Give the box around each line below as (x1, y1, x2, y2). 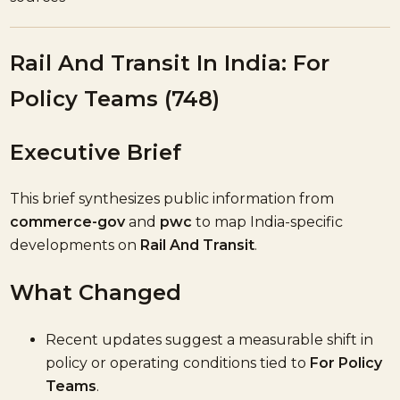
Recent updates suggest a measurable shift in (46, 331, 374, 349)
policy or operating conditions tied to (46, 354, 311, 372)
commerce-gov (10, 213, 126, 231)
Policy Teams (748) (10, 85, 221, 112)
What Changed (10, 279, 182, 306)
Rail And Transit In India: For (10, 49, 330, 76)
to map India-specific (192, 213, 344, 231)
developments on (10, 237, 141, 254)
